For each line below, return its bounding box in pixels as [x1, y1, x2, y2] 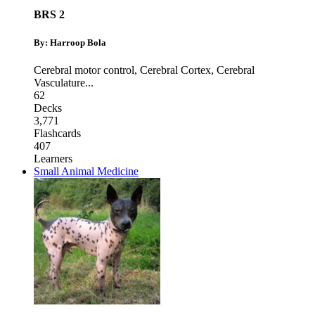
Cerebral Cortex [140, 63, 211, 76]
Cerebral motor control [34, 63, 134, 76]
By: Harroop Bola [34, 37, 106, 48]
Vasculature [34, 76, 85, 89]
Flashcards [34, 127, 81, 139]
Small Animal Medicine [34, 165, 139, 177]
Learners [34, 152, 72, 165]
